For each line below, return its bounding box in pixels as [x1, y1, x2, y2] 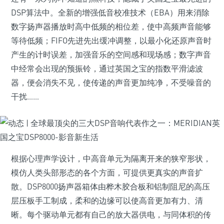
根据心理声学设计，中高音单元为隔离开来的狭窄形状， [11, 153, 211, 163]
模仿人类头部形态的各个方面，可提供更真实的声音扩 [11, 167, 203, 177]
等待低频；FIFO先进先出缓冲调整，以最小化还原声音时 [11, 35, 211, 45]
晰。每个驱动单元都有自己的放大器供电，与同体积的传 [11, 209, 211, 219]
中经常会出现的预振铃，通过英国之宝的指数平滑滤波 [11, 63, 203, 73]
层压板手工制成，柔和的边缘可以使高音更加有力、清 [11, 195, 203, 205]
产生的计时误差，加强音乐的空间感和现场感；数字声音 [11, 49, 211, 59]
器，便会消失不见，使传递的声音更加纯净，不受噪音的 [11, 77, 211, 87]
